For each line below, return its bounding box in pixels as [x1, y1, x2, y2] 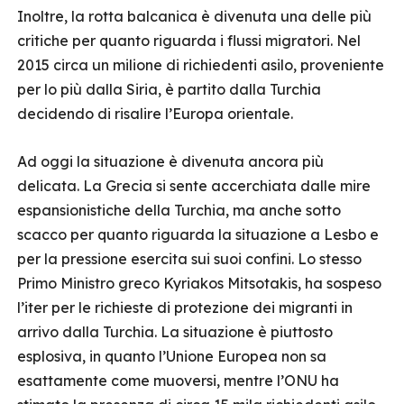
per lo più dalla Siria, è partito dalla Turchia [17, 80, 321, 98]
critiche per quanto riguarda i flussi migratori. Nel [17, 32, 361, 50]
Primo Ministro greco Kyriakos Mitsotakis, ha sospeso [17, 274, 381, 292]
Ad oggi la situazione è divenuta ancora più [17, 152, 324, 170]
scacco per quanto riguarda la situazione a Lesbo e [17, 225, 379, 243]
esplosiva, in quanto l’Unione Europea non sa [17, 347, 326, 365]
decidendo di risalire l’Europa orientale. [17, 105, 293, 123]
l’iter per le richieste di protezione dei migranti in [17, 298, 353, 317]
